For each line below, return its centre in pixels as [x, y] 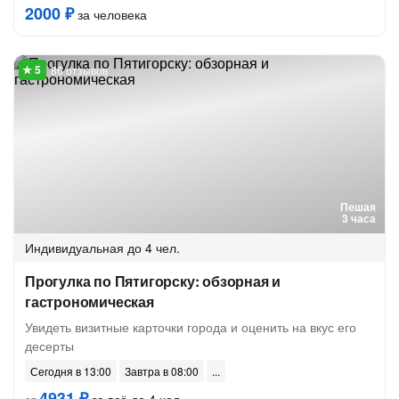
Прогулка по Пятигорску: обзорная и [153, 281]
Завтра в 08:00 [162, 371]
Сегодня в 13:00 [71, 371]
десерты [49, 346]
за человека [110, 14]
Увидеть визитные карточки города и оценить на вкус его [191, 327]
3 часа [359, 218]
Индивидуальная [74, 248]
